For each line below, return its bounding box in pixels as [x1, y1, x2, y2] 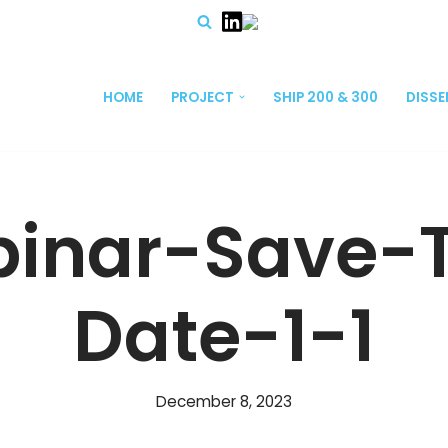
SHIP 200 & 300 [273, 88, 379, 107]
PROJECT [170, 88, 234, 107]
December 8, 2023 [156, 391, 292, 412]
